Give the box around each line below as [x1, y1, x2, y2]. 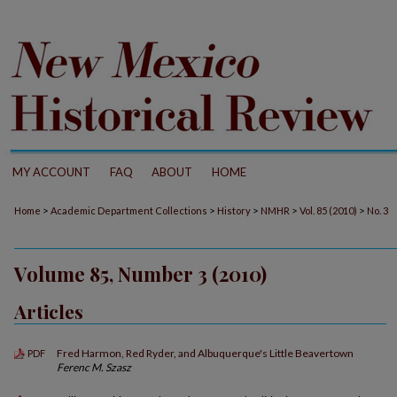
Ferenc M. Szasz [57, 361, 131, 374]
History [217, 205, 251, 216]
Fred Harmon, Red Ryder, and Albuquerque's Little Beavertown [57, 346, 354, 360]
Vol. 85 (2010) [300, 205, 357, 216]
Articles [14, 299, 83, 323]
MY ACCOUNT [12, 165, 90, 179]
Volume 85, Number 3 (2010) [14, 261, 267, 287]
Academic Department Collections [51, 205, 207, 216]
